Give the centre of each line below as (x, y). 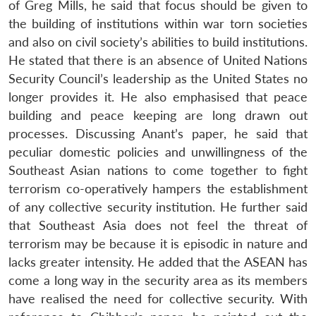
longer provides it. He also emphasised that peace (158, 97)
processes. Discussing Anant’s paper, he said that (158, 134)
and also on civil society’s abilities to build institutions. (158, 42)
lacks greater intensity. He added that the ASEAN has (158, 262)
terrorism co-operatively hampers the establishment (158, 189)
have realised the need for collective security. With (158, 299)
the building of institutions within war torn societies (158, 24)
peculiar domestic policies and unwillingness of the (158, 152)
